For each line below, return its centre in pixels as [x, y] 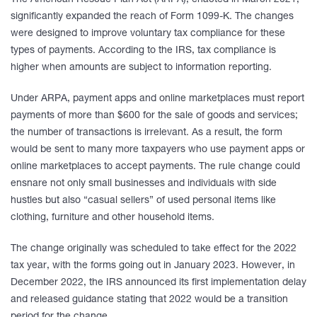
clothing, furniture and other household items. [113, 218]
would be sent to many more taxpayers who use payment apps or [158, 150]
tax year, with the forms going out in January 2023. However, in [153, 266]
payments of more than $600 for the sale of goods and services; [154, 116]
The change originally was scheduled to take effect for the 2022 [154, 249]
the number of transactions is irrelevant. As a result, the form [146, 133]
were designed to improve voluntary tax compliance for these [148, 34]
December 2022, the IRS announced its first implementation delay [158, 283]
